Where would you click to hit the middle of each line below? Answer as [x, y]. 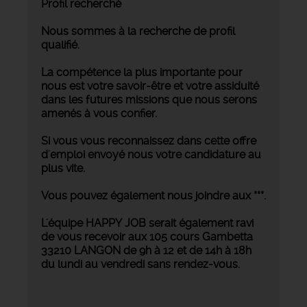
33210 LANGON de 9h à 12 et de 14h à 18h [146, 250]
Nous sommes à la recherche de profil [138, 31]
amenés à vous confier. [99, 113]
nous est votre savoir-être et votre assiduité [150, 86]
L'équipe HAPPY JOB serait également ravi [147, 223]
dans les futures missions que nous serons [149, 99]
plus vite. [63, 168]
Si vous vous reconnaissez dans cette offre [149, 140]
